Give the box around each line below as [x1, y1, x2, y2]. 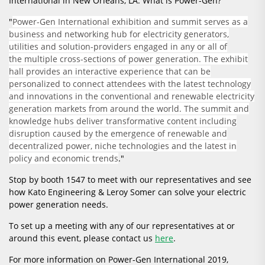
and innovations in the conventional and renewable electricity [9, 91, 254, 102]
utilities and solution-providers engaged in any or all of [9, 41, 227, 52]
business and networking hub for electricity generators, [9, 28, 229, 40]
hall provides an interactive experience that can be [9, 66, 211, 77]
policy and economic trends [9, 153, 118, 164]
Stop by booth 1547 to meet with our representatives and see [9, 174, 251, 185]
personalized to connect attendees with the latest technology [9, 78, 251, 89]
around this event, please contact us [9, 232, 155, 244]
